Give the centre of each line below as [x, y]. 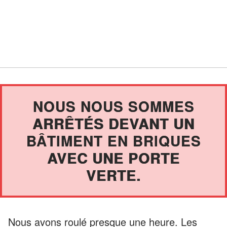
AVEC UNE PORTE [113, 158]
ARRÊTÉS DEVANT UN [113, 123]
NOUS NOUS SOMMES [113, 106]
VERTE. [113, 175]
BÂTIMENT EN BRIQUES [113, 140]
